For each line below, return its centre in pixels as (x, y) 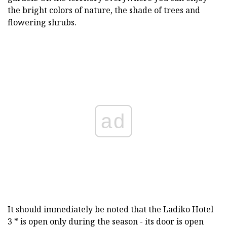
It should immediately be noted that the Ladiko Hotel (110, 210)
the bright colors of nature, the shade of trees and (104, 10)
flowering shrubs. (42, 23)
